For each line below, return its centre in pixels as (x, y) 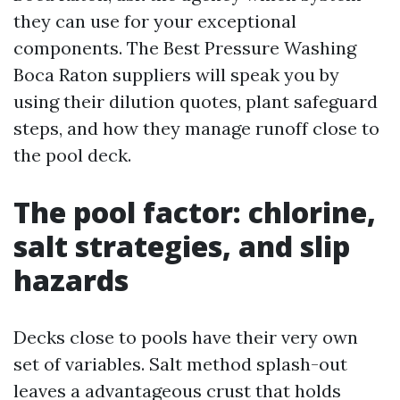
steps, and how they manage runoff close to (196, 128)
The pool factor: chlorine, (195, 212)
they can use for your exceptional (155, 21)
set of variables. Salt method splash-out (180, 364)
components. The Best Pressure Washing (185, 48)
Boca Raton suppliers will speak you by (176, 75)
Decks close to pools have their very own (186, 337)
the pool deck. (72, 155)
